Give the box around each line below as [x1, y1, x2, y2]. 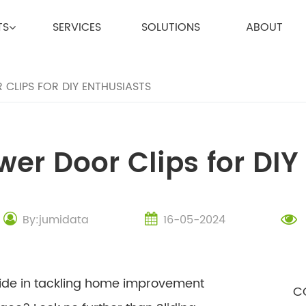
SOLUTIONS [141, 18, 200, 36]
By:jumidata [23, 210, 89, 229]
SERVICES [53, 18, 101, 36]
